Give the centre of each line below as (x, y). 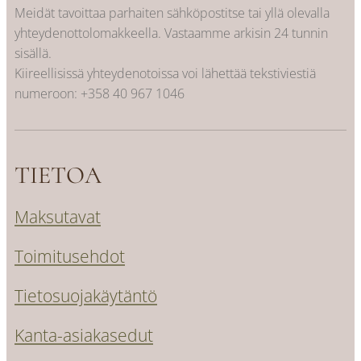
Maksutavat (58, 217)
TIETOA (58, 175)
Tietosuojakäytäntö (86, 296)
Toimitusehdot (70, 256)
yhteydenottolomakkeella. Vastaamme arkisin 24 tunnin (171, 33)
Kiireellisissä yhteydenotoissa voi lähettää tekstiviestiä (165, 73)
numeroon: (48, 93)
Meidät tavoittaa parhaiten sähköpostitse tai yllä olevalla (172, 13)
